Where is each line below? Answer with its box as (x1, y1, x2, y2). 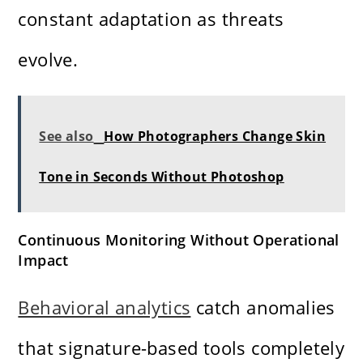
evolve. (18, 47, 79, 72)
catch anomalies (190, 295, 335, 320)
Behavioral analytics (18, 295, 191, 320)
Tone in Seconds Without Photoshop (39, 168, 284, 186)
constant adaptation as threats (18, 6, 284, 32)
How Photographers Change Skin (104, 127, 327, 146)
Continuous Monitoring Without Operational (18, 230, 340, 250)
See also (39, 127, 94, 146)
